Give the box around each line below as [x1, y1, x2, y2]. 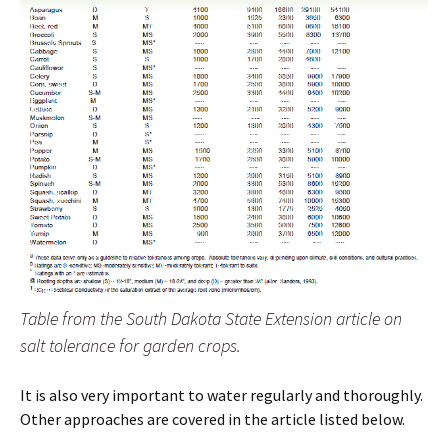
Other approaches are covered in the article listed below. [20, 408, 405, 429]
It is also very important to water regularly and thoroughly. [20, 384, 423, 405]
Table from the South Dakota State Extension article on [20, 306, 402, 330]
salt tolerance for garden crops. [20, 333, 241, 357]
